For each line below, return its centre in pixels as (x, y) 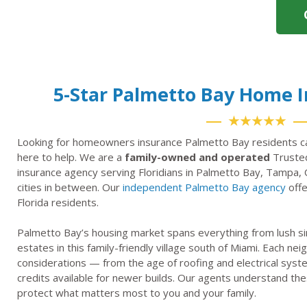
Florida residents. (58, 202)
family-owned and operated (197, 157)
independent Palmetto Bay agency (204, 187)
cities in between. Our (70, 187)
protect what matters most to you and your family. (137, 293)
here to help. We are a (71, 157)
